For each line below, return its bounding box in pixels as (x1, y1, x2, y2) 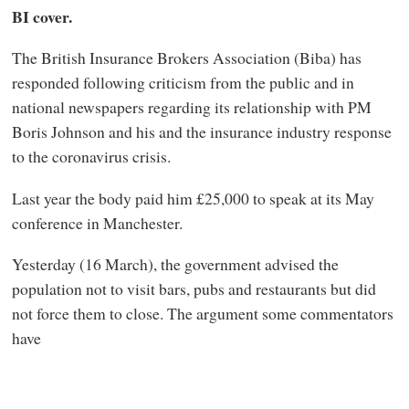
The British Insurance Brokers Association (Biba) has (11, 47, 362, 69)
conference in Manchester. (11, 211, 183, 234)
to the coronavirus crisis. (11, 145, 171, 168)
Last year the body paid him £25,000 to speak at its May (11, 186, 374, 209)
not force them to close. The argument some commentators (11, 302, 393, 325)
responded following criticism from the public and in (11, 71, 354, 94)
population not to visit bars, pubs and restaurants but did (11, 278, 376, 300)
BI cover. (11, 4, 72, 28)
